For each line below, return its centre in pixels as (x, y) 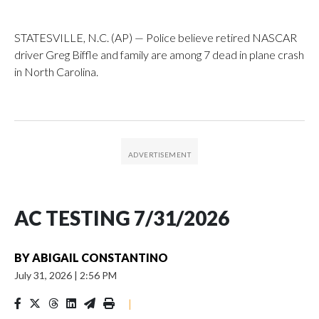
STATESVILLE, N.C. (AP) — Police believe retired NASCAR (156, 37)
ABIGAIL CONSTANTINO (100, 257)
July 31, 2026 (44, 275)
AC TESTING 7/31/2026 (122, 218)
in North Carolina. (56, 71)
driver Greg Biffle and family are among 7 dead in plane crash (159, 54)
